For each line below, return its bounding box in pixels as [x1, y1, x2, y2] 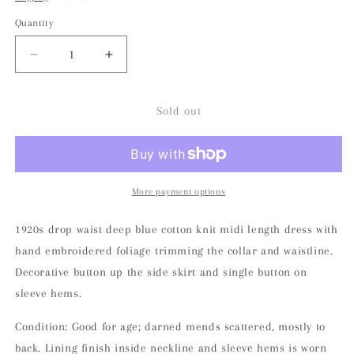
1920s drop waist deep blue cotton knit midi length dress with [15, 223, 338, 236]
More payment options [131, 186, 226, 198]
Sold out [156, 104, 201, 117]
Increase [107, 53, 162, 70]
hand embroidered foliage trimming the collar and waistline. [15, 244, 333, 258]
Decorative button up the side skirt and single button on [15, 265, 307, 279]
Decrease [32, 53, 93, 70]
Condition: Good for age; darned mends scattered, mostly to [15, 320, 326, 333]
